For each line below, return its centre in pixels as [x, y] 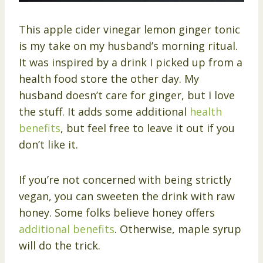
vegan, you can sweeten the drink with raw [127, 196]
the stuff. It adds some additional [104, 111]
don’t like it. [48, 144]
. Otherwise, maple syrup [178, 229]
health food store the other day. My [109, 78]
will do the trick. [60, 245]
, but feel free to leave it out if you [148, 128]
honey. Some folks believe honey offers [117, 212]
